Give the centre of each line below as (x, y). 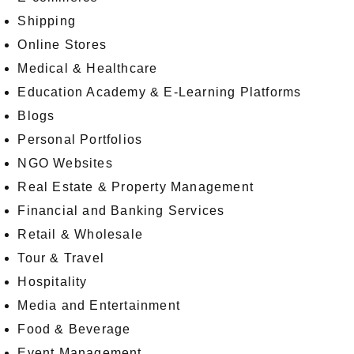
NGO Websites (65, 164)
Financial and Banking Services (121, 211)
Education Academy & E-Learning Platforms (160, 92)
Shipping (47, 21)
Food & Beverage (74, 330)
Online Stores (62, 45)
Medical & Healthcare (88, 69)
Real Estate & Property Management (136, 187)
